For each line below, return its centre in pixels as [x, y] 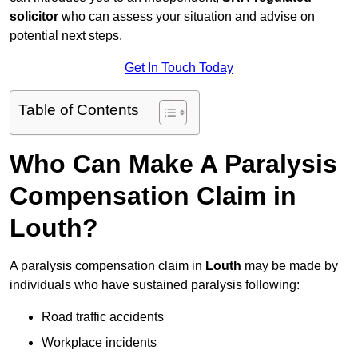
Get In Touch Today [179, 68]
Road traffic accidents [103, 317]
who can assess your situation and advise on [187, 17]
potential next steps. [66, 36]
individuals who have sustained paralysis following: [155, 285]
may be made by [290, 266]
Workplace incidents [99, 343]
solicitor [34, 17]
